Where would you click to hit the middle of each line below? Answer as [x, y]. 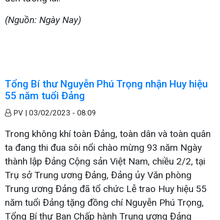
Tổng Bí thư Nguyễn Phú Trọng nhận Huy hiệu [106, 84]
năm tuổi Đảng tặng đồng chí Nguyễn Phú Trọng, [104, 203]
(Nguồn [20, 20]
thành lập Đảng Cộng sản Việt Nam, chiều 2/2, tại [105, 162]
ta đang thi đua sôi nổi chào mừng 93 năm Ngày [103, 148]
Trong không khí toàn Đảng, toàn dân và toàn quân [108, 134]
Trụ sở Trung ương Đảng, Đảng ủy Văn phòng [98, 175]
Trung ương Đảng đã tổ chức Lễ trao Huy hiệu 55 [106, 189]
